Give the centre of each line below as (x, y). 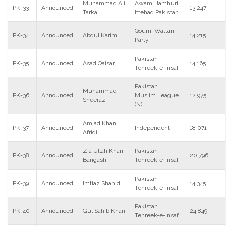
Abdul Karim (100, 35)
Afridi (90, 132)
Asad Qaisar (99, 63)
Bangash (95, 160)
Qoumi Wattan (154, 31)
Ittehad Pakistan (157, 12)
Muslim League (157, 95)
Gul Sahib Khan (104, 211)
